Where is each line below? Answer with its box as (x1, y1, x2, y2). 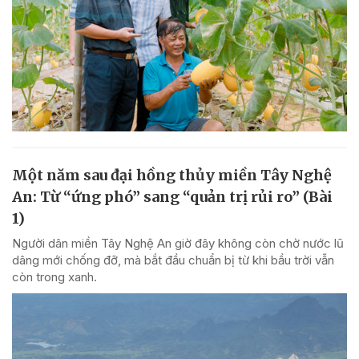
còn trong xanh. (12, 269, 97, 285)
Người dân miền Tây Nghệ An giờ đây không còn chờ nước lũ (12, 236, 344, 252)
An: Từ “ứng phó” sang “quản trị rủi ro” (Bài (12, 188, 333, 207)
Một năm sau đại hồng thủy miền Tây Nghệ (12, 166, 332, 185)
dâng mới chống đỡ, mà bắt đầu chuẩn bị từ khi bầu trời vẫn (12, 252, 334, 268)
